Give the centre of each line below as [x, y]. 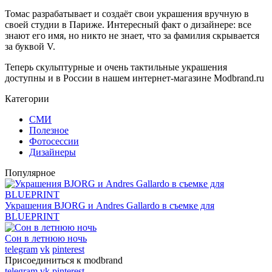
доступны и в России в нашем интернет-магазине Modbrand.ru [134, 78]
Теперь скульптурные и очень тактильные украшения [116, 67]
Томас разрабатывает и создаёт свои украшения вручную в [127, 14]
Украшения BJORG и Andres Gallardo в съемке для [110, 206]
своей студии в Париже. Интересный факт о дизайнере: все [128, 25]
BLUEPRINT [32, 216]
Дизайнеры [53, 152]
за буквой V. [30, 46]
